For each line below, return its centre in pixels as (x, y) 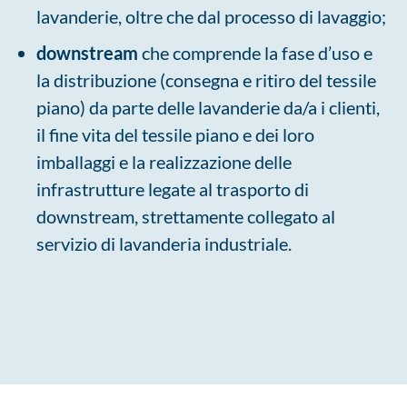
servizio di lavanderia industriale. (164, 243)
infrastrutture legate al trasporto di (173, 189)
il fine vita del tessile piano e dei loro (175, 134)
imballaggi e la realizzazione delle (164, 162)
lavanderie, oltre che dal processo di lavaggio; (211, 16)
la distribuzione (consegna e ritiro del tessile (206, 80)
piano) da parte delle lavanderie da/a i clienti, (208, 107)
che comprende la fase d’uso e (255, 53)
